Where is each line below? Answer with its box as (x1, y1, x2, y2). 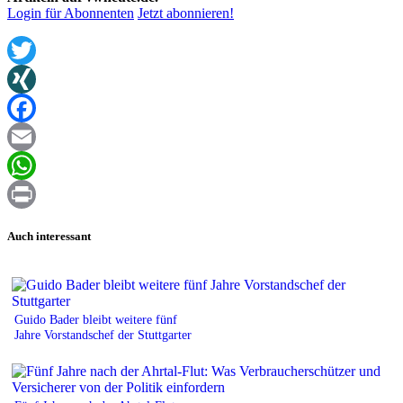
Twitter (7, 71, 48, 87)
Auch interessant (7, 228, 91, 243)
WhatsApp (7, 186, 68, 202)
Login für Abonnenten (7, 5, 134, 22)
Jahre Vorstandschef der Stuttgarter (14, 327, 192, 342)
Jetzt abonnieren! (138, 5, 234, 22)
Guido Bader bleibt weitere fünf (14, 311, 177, 327)
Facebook (7, 129, 63, 145)
